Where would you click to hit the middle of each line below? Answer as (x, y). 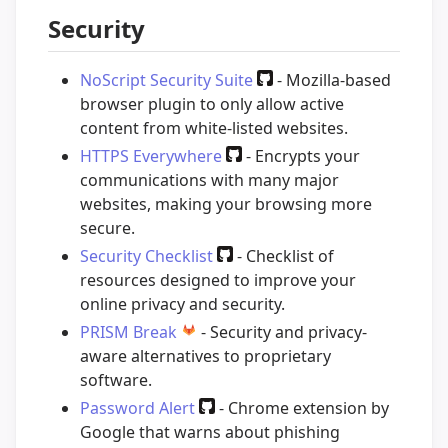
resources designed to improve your (218, 280)
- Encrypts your (301, 156)
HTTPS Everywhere (151, 156)
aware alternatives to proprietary (205, 356)
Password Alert (137, 408)
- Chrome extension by (302, 408)
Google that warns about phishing (210, 432)
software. (116, 380)
